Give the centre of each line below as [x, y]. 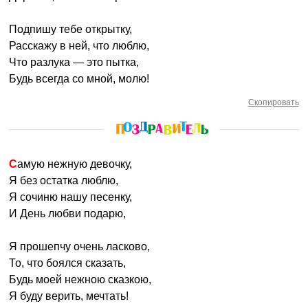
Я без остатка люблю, [64, 180]
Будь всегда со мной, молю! [79, 79]
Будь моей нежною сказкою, [80, 279]
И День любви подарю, [68, 213]
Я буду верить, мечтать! [69, 296]
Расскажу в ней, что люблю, [79, 46]
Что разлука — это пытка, [74, 62]
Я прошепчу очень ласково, [80, 246]
